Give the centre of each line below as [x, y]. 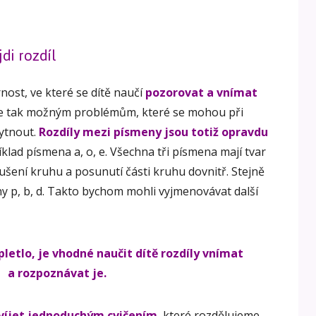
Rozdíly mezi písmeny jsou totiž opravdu [153, 132]
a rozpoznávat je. [57, 273]
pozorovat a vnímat [201, 93]
